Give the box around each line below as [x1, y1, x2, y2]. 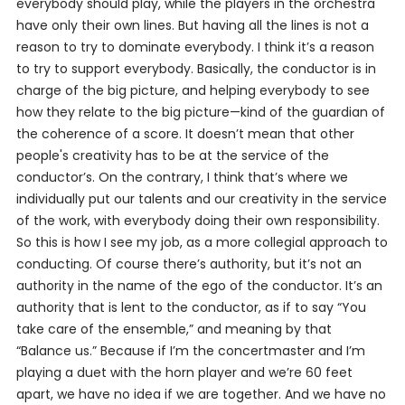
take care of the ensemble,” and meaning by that [15, 320, 332, 338]
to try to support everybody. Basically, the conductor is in [15, 60, 376, 78]
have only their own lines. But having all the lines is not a [15, 16, 369, 34]
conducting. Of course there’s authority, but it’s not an [15, 255, 362, 273]
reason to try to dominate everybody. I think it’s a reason [15, 38, 374, 56]
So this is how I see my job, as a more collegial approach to [15, 233, 388, 251]
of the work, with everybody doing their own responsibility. [15, 212, 380, 230]
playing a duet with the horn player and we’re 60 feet [15, 363, 353, 381]
